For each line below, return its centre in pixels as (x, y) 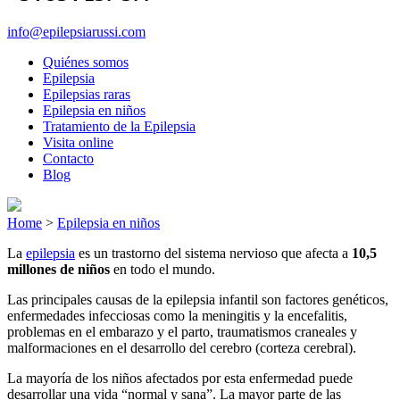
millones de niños (60, 269)
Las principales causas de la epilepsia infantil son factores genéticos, (198, 299)
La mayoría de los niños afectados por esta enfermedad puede (180, 378)
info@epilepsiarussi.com (76, 31)
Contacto (68, 158)
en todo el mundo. (164, 269)
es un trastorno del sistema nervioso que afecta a (213, 253)
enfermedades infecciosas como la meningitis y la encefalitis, (177, 315)
